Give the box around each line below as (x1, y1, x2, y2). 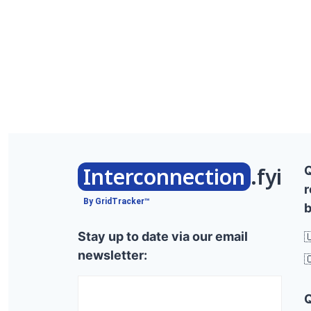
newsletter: (78, 248, 147, 262)
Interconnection (83, 162, 245, 191)
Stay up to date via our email (78, 229, 248, 244)
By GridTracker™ (83, 196, 150, 206)
